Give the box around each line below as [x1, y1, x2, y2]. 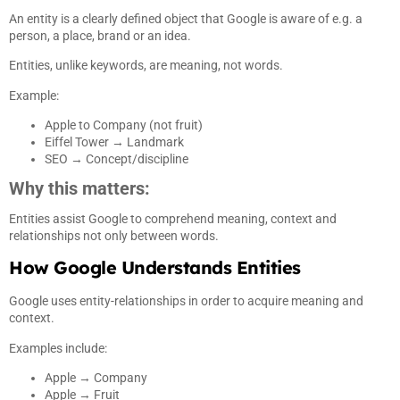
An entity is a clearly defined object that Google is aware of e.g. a [9, 11, 362, 26]
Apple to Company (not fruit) [45, 118, 203, 133]
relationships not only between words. [9, 228, 219, 243]
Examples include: [9, 340, 107, 355]
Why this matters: [9, 178, 150, 200]
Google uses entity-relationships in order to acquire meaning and [9, 294, 363, 309]
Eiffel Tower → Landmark [45, 135, 184, 150]
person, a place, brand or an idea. [9, 28, 191, 43]
